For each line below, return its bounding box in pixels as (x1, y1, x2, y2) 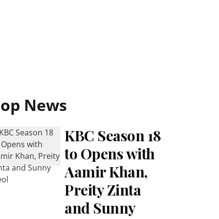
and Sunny (65, 198, 135, 218)
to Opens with (65, 144, 155, 163)
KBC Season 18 (65, 126, 161, 145)
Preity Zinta (65, 180, 141, 199)
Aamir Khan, (65, 162, 148, 181)
